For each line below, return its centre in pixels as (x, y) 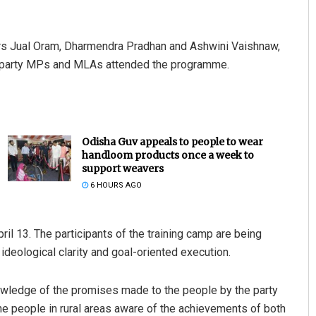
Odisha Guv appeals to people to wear (172, 142)
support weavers (122, 169)
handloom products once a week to (168, 156)
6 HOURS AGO (115, 186)
